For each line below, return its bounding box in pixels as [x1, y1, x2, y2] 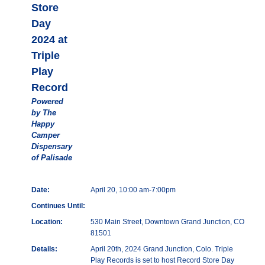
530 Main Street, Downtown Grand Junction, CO [90, 218, 244, 227]
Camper [31, 131, 60, 140]
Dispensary [31, 142, 72, 151]
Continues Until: [31, 202, 85, 211]
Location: [31, 218, 63, 227]
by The [31, 108, 56, 118]
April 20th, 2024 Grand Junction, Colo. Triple [90, 245, 233, 254]
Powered [31, 97, 63, 106]
